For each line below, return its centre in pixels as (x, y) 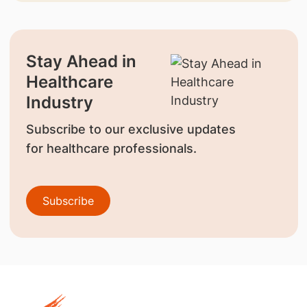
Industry (59, 102)
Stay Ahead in (81, 61)
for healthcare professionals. (111, 148)
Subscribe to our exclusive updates (131, 129)
